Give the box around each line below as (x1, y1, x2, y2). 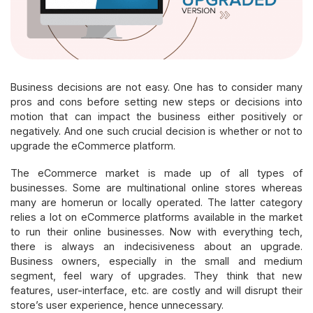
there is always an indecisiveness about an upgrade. (10, 240, 303, 252)
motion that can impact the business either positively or (10, 110, 303, 122)
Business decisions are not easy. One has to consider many (10, 80, 303, 93)
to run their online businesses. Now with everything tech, (10, 225, 303, 238)
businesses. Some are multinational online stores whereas (10, 181, 303, 194)
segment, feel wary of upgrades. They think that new (10, 269, 303, 282)
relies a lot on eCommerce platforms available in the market (10, 210, 303, 223)
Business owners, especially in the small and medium (10, 254, 303, 267)
